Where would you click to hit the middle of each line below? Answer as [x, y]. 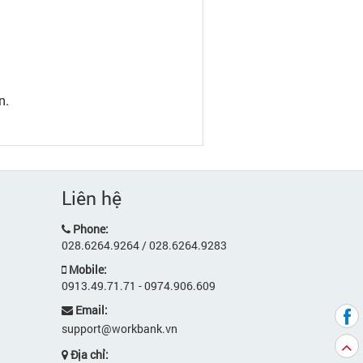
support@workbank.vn [120, 329]
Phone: [91, 229]
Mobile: [88, 270]
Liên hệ [92, 198]
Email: [92, 310]
